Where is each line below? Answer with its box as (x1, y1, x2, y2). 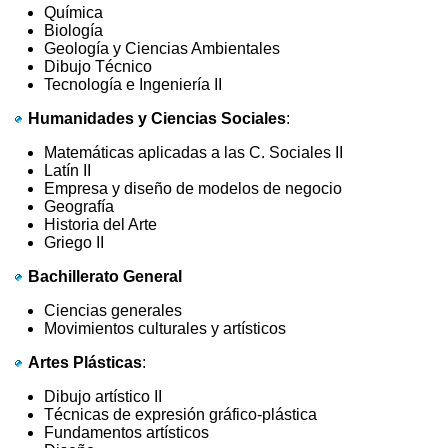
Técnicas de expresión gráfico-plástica (44, 405, 318, 423)
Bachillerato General (28, 267, 183, 285)
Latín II (44, 161, 240, 179)
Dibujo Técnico (44, 57, 277, 75)
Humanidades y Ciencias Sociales (28, 109, 287, 127)
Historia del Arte (44, 215, 270, 233)
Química (44, 3, 104, 21)
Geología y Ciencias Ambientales (44, 39, 337, 57)
